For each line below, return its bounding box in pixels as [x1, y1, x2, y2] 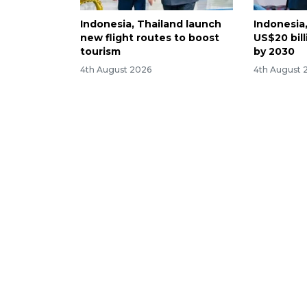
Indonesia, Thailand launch [80, 17, 221, 30]
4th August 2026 [80, 64, 151, 75]
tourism [80, 45, 121, 58]
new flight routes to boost [80, 31, 219, 44]
